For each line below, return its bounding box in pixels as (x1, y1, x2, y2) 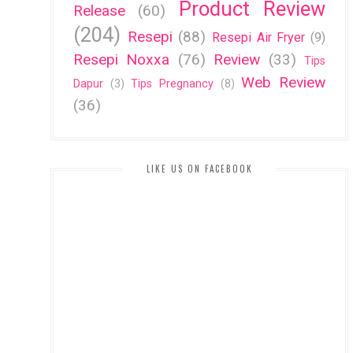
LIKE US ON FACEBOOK (146, 162, 253, 175)
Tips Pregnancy (131, 76, 214, 91)
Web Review (241, 72, 326, 91)
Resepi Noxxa (73, 50, 170, 69)
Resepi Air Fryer (212, 29, 306, 45)
